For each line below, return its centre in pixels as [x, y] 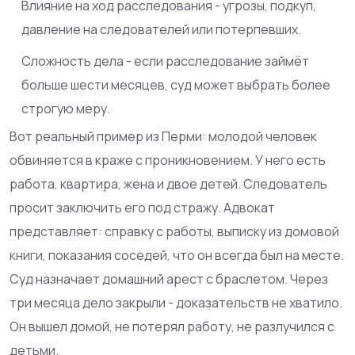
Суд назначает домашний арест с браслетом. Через [169, 279]
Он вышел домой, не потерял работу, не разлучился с [172, 326]
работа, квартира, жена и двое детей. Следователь [168, 184]
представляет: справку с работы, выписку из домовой [174, 231]
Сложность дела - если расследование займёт [165, 61]
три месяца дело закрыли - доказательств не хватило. [176, 303]
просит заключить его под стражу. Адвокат [142, 208]
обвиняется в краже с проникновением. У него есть [168, 160]
